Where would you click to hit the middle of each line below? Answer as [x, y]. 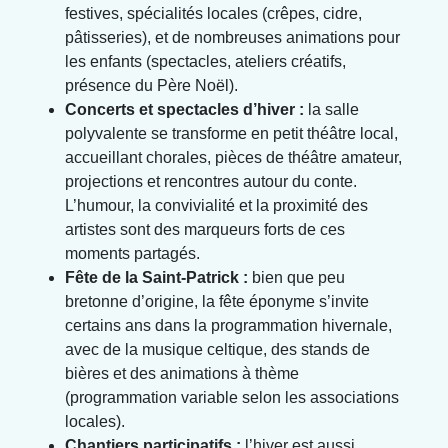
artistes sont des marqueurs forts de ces [205, 229]
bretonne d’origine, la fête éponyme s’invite [217, 301]
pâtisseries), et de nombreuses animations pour [232, 37]
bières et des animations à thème [182, 373]
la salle [331, 109]
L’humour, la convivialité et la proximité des [216, 205]
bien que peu [296, 277]
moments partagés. [132, 253]
